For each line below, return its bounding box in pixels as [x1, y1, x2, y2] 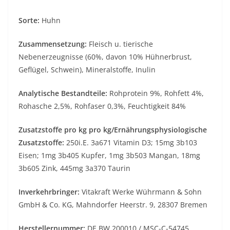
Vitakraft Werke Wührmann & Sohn [80, 187, 202, 197]
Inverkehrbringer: [18, 187, 80, 197]
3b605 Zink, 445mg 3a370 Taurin [18, 163, 130, 174]
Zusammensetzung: [18, 39, 87, 49]
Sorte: [18, 15, 42, 26]
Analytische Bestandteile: [18, 88, 109, 99]
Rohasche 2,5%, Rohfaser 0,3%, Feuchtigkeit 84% [18, 101, 186, 111]
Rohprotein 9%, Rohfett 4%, [109, 88, 204, 99]
